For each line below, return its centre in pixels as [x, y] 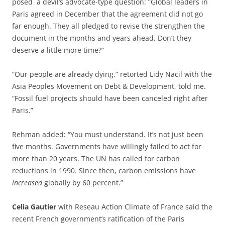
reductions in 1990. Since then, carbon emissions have [104, 171]
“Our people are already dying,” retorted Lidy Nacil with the [112, 74]
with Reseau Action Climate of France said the [134, 207]
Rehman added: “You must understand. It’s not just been [108, 135]
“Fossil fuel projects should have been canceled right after [110, 98]
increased [27, 183]
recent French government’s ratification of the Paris [98, 219]
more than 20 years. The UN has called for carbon [96, 159]
